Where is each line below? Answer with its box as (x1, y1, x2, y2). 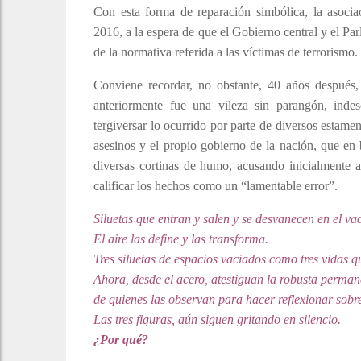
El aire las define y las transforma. (93, 232, 268, 247)
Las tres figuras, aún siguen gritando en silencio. (93, 313, 341, 327)
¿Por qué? (93, 333, 148, 347)
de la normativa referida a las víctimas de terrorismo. (93, 45, 358, 60)
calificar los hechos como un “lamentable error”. (93, 179, 338, 193)
